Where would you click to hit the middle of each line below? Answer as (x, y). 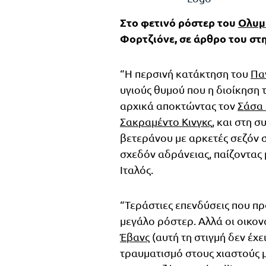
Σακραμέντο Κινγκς (166, 122)
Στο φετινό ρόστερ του (179, 23)
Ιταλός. (137, 170)
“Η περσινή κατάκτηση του (185, 74)
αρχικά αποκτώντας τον (179, 106)
